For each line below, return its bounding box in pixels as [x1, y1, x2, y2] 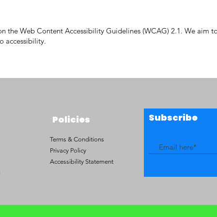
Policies [52, 113, 90, 125]
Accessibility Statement [50, 158, 113, 165]
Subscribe [149, 111, 198, 124]
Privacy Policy [50, 147, 86, 154]
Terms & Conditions [50, 136, 104, 143]
